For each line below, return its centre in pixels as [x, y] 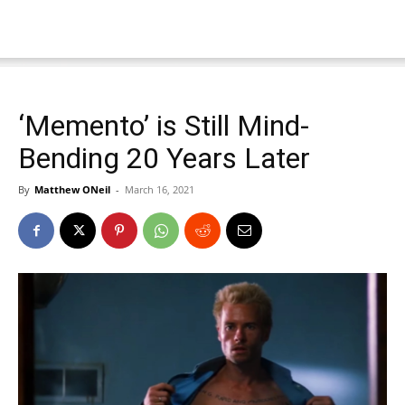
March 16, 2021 [160, 189]
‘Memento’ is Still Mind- [164, 126]
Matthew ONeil [72, 189]
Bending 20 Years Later [164, 158]
